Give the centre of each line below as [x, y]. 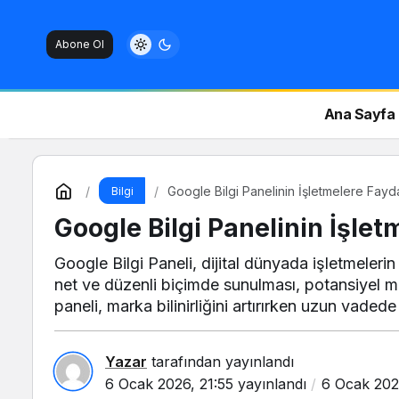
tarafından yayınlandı [220, 362]
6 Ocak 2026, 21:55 [169, 384]
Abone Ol [80, 44]
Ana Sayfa [359, 114]
